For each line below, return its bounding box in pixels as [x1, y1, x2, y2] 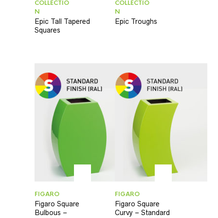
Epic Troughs [115, 17, 158, 25]
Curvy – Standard [115, 208, 170, 217]
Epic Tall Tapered [35, 17, 90, 25]
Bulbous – [35, 208, 67, 217]
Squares [35, 26, 60, 34]
